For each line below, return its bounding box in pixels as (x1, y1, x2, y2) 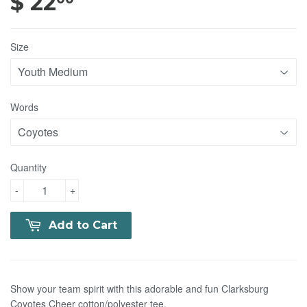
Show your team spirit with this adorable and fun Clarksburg (10, 282, 269, 295)
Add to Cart (49, 219, 117, 232)
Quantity (10, 160, 47, 174)
